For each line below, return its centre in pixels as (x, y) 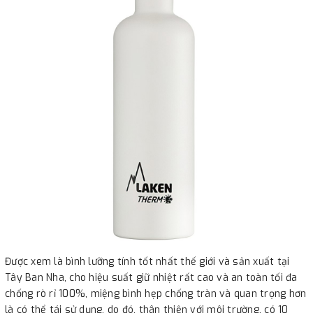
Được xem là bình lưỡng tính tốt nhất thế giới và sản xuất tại (147, 261)
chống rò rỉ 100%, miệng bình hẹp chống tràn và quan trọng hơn (156, 293)
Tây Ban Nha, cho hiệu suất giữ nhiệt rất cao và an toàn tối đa (151, 277)
